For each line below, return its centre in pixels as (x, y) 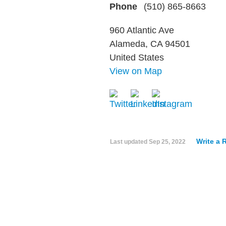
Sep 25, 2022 (167, 142)
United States (137, 58)
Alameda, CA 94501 (150, 44)
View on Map (136, 71)
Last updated (129, 142)
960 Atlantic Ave (142, 30)
